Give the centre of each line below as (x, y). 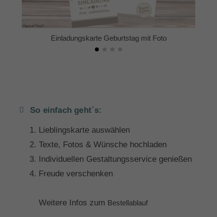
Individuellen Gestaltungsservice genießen (115, 159)
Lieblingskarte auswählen (84, 130)
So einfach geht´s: (66, 110)
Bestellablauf (128, 203)
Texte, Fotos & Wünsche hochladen (103, 145)
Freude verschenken (76, 174)
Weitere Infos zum (73, 203)
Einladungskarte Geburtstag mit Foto (108, 38)
